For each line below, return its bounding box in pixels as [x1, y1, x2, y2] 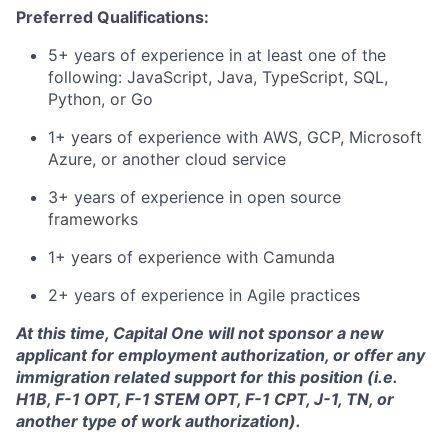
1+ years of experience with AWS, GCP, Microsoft [48, 127, 422, 147]
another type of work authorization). [16, 411, 301, 431]
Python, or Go [48, 89, 153, 109]
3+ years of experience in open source [48, 187, 341, 207]
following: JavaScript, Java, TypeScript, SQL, [48, 67, 388, 87]
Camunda [263, 247, 335, 267]
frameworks [48, 209, 138, 229]
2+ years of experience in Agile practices [48, 285, 360, 305]
